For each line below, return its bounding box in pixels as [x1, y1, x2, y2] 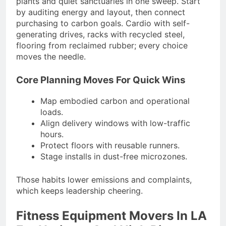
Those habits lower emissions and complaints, [16, 175, 192, 185]
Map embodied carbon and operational [40, 96, 190, 106]
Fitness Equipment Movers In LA [16, 208, 207, 223]
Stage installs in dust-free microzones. [40, 151, 187, 162]
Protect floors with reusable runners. [40, 140, 180, 151]
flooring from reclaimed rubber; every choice [16, 40, 188, 51]
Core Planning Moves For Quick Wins [16, 74, 186, 86]
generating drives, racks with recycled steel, [16, 29, 185, 40]
